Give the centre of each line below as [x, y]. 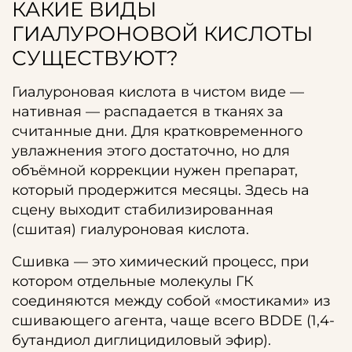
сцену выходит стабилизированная [143, 210]
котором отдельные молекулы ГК [133, 281]
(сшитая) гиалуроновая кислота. [130, 229]
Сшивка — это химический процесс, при [160, 262]
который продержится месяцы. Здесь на [161, 190]
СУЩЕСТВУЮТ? [95, 58]
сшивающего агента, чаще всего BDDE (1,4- [173, 321]
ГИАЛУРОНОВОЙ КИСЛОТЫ [162, 34]
